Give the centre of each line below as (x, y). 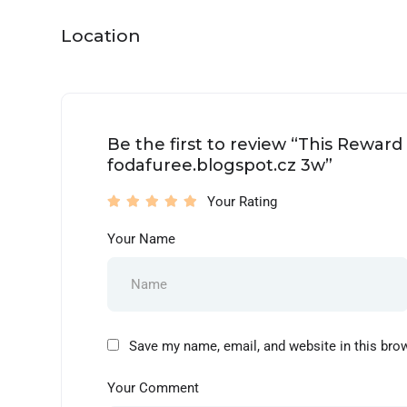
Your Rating (242, 202)
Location (101, 36)
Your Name (141, 239)
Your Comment (153, 388)
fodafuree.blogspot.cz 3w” (220, 165)
